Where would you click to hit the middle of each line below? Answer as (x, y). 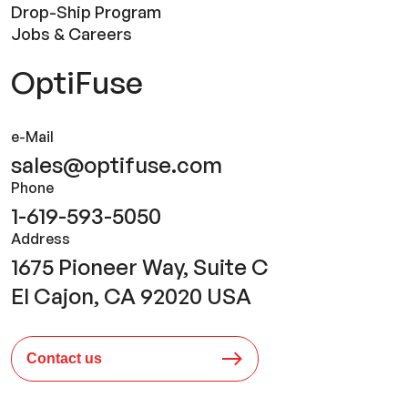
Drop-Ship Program (86, 12)
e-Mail (32, 137)
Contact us (64, 359)
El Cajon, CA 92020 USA (131, 296)
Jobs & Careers (71, 34)
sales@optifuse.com (117, 165)
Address (41, 239)
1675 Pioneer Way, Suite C (140, 267)
